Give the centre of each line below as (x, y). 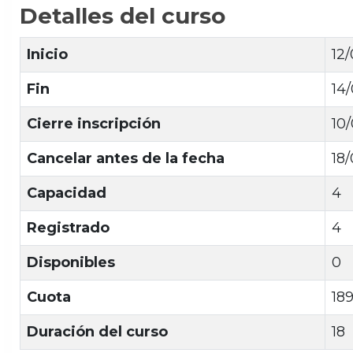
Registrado (68, 227)
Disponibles (71, 262)
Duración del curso (97, 331)
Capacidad (67, 193)
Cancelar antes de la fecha (126, 158)
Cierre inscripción (94, 123)
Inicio (47, 54)
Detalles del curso (123, 15)
